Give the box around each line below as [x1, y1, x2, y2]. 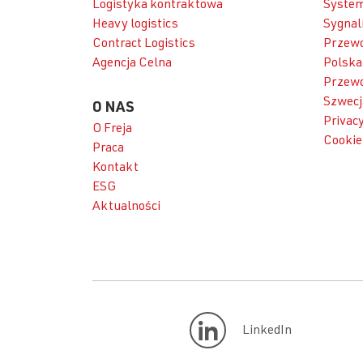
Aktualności [92, 201, 160, 214]
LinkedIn [242, 324, 292, 338]
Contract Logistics [92, 38, 195, 51]
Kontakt [92, 162, 139, 175]
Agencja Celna [92, 58, 172, 70]
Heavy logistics [92, 19, 178, 32]
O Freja [92, 123, 132, 136]
